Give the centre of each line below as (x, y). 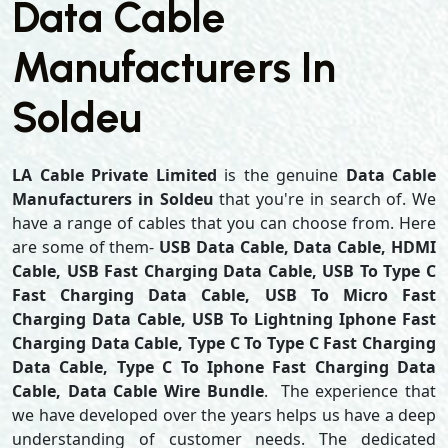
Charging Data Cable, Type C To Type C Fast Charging (224, 343)
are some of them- (86, 247)
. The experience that (349, 391)
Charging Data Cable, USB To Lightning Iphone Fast (224, 319)
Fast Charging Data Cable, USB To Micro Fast (224, 295)
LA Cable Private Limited (114, 175)
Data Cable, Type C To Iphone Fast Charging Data (224, 367)
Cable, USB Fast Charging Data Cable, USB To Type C (224, 271)
